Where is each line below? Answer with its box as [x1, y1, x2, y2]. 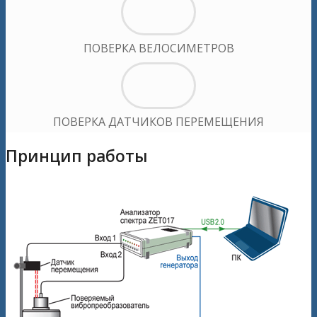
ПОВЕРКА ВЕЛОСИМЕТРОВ [83, 40, 234, 56]
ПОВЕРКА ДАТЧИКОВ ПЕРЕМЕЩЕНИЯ [53, 113, 264, 129]
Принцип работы [6, 145, 147, 168]
